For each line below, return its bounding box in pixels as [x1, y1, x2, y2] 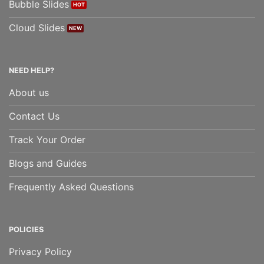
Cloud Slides [9, 22, 65, 34]
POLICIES [9, 225, 44, 235]
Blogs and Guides [9, 157, 87, 170]
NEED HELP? [9, 66, 54, 75]
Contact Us [9, 110, 60, 123]
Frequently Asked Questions [9, 181, 134, 193]
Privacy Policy [9, 246, 72, 258]
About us [9, 87, 49, 99]
